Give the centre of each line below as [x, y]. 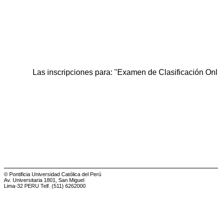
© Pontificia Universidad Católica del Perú [53, 174]
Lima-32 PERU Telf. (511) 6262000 [45, 186]
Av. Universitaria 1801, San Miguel [44, 180]
